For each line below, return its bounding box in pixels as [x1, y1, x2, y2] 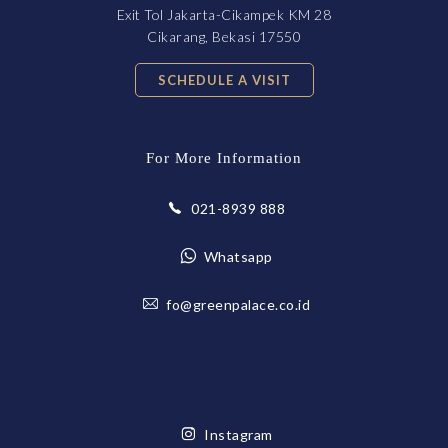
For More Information [146, 150, 302, 167]
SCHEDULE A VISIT [157, 72, 291, 89]
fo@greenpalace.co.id [166, 296, 311, 314]
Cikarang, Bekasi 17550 [147, 28, 301, 46]
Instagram [204, 426, 273, 444]
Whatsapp [203, 248, 273, 266]
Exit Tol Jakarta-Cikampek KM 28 [116, 6, 332, 24]
